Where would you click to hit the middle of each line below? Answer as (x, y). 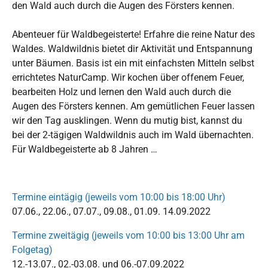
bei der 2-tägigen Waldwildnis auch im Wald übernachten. (133, 135)
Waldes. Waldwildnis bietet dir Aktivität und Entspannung (132, 48)
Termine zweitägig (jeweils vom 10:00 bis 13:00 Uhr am (128, 235)
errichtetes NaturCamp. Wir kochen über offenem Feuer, (128, 77)
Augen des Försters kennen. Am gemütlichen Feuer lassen (133, 106)
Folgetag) (32, 249)
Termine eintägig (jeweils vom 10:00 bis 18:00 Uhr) (119, 197)
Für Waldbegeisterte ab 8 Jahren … (85, 149)
